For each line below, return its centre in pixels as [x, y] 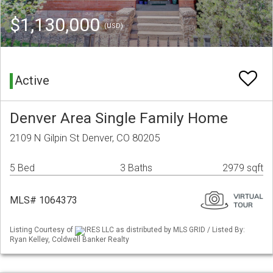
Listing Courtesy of [42, 230]
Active [32, 81]
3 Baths [136, 168]
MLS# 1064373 [44, 200]
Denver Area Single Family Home [119, 118]
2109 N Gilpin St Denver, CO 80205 [85, 138]
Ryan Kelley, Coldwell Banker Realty [69, 239]
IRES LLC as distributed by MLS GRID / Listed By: [165, 230]
